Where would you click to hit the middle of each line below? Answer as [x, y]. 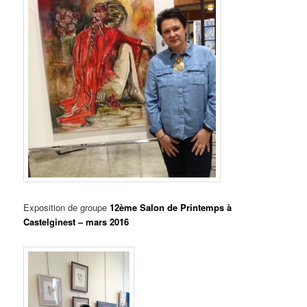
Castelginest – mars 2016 [76, 221]
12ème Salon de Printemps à [170, 207]
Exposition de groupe [65, 207]
